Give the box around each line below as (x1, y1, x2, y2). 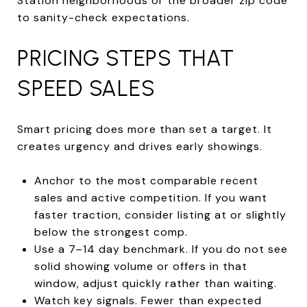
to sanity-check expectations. (17, 10, 190, 25)
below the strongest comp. (34, 224, 188, 239)
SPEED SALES (17, 75, 156, 101)
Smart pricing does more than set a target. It (17, 121, 272, 136)
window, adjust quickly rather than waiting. (34, 275, 277, 291)
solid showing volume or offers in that (34, 258, 247, 273)
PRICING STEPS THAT (17, 45, 234, 71)
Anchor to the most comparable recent (34, 173, 258, 188)
